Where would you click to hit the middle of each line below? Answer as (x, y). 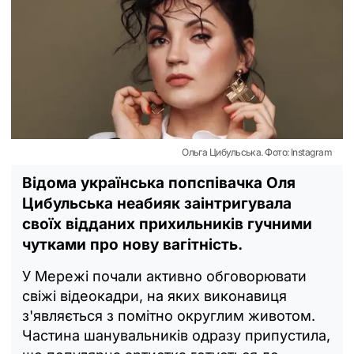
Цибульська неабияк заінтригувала (157, 203)
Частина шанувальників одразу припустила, (176, 335)
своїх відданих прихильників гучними (167, 224)
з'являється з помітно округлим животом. (169, 315)
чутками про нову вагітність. (132, 244)
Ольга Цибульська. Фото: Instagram (257, 152)
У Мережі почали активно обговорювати (164, 276)
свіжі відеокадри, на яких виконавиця (154, 296)
